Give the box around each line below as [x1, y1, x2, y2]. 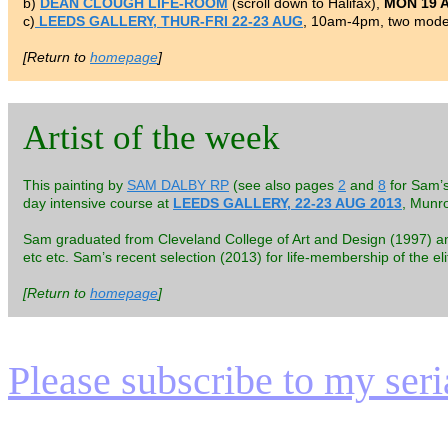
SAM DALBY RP [127, 177, 229, 194]
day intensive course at [23, 195, 173, 212]
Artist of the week [23, 118, 280, 158]
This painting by [23, 177, 127, 194]
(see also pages [229, 177, 338, 194]
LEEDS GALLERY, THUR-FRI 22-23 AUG [35, 13, 303, 30]
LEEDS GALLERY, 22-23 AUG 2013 [173, 195, 402, 212]
